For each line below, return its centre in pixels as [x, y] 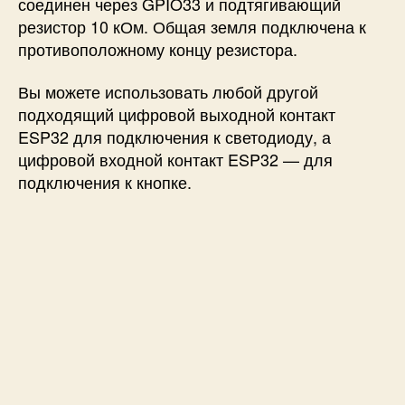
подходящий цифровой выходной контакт [177, 114]
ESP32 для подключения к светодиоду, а [174, 137]
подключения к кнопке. [105, 182]
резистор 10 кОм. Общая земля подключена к [192, 26]
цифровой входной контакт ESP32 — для [175, 160]
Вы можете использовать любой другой [168, 92]
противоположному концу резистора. [158, 48]
